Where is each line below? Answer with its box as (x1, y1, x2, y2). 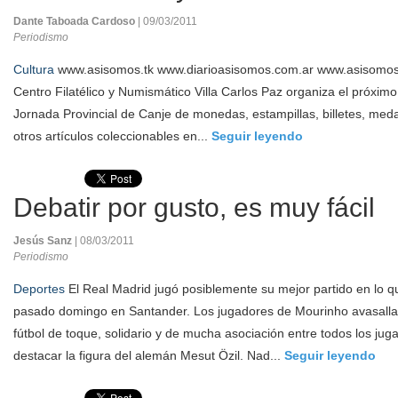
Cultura (13, 62, 54, 76)
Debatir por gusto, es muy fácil (13, 193, 375, 222)
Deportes (13, 282, 65, 296)
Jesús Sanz (13, 235, 75, 247)
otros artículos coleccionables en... (13, 129, 211, 143)
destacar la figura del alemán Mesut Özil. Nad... (13, 348, 284, 362)
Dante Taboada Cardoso (13, 15, 138, 28)
